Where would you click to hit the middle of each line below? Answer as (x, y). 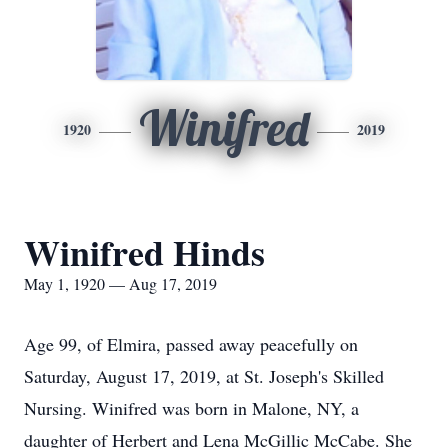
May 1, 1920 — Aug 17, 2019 (120, 283)
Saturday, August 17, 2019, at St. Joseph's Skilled (204, 376)
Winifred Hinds (144, 252)
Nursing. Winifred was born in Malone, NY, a (191, 408)
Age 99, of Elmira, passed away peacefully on (191, 344)
